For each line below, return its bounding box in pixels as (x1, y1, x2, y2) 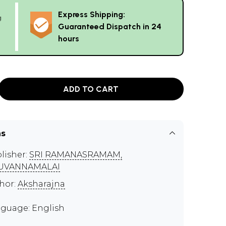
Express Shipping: (58, 10, 125, 19)
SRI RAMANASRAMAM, (29, 150, 122, 159)
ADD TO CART (63, 84, 119, 94)
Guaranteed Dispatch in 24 (58, 22, 161, 31)
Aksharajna (18, 179, 65, 189)
